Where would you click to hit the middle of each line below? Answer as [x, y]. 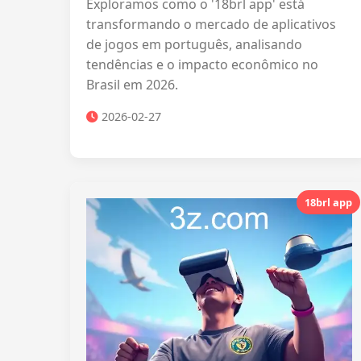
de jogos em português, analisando [194, 44]
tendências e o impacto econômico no [202, 64]
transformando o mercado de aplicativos [211, 24]
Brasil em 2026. [132, 85]
